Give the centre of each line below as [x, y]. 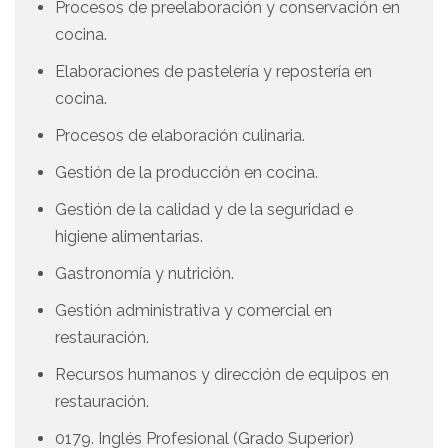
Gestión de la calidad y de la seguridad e [204, 210]
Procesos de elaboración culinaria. [180, 136]
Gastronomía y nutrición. [144, 274]
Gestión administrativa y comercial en [193, 311]
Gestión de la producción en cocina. [186, 173]
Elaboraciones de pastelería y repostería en [213, 72]
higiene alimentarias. [129, 237]
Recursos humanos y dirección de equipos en [222, 375]
